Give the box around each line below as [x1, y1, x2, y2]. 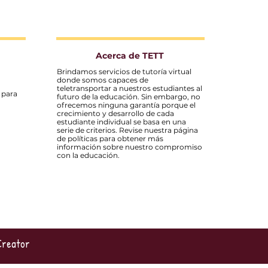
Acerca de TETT [96, 50, 165, 62]
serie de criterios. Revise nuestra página [57, 126, 199, 135]
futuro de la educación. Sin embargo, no [57, 92, 201, 102]
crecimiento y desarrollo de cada [57, 109, 175, 118]
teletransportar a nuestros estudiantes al [57, 84, 203, 93]
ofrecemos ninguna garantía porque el [57, 100, 196, 110]
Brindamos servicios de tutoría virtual [57, 67, 192, 77]
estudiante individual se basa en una [57, 117, 187, 127]
